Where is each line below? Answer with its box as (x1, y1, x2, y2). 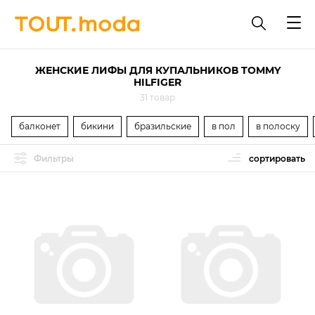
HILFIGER (134, 76, 181, 89)
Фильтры (34, 153, 74, 164)
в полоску (256, 121, 300, 131)
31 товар (140, 92, 175, 103)
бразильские (134, 121, 191, 131)
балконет (19, 121, 60, 131)
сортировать (249, 153, 305, 164)
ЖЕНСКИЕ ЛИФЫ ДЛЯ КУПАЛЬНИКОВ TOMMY (34, 64, 281, 77)
